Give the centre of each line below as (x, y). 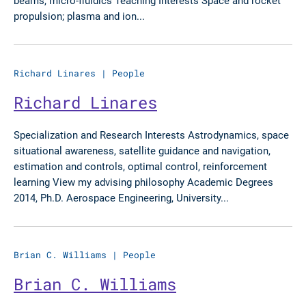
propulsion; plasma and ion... (79, 16)
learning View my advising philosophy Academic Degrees (143, 182)
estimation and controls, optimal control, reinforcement (140, 166)
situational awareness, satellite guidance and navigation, (142, 150)
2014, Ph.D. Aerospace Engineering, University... (121, 197)
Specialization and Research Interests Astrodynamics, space (151, 135)
